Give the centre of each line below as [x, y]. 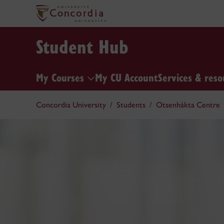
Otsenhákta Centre [188, 105]
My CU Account [126, 77]
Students [131, 105]
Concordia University [71, 105]
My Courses [61, 77]
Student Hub [82, 46]
